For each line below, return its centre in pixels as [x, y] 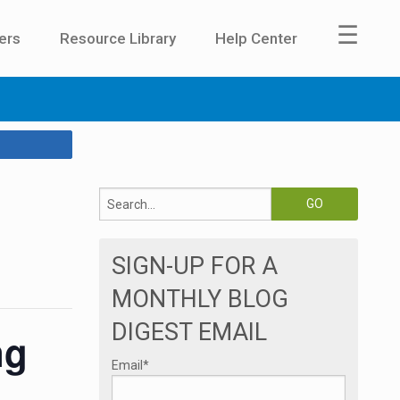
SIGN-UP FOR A [195, 267]
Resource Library [118, 38]
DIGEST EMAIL [189, 333]
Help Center [256, 38]
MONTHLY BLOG [200, 300]
